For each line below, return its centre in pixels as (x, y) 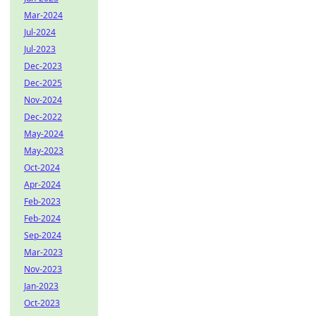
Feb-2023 (42, 201)
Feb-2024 (42, 218)
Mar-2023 (43, 252)
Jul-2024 (40, 32)
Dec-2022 (43, 117)
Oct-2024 (42, 168)
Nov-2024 (43, 100)
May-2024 (44, 134)
